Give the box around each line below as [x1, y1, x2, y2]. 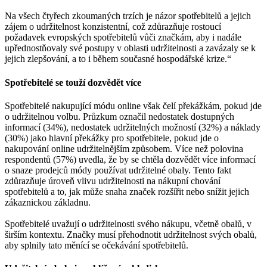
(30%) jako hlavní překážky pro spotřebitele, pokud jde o [5, 132, 219, 143]
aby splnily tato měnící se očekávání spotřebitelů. [5, 240, 193, 250]
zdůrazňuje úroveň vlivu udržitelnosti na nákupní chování [5, 175, 221, 186]
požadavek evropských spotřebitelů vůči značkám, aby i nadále [5, 32, 241, 43]
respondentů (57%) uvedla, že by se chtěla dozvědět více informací [5, 154, 256, 164]
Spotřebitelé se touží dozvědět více [5, 77, 141, 88]
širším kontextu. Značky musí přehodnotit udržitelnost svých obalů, [5, 229, 257, 240]
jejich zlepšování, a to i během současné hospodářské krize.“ [5, 54, 231, 64]
